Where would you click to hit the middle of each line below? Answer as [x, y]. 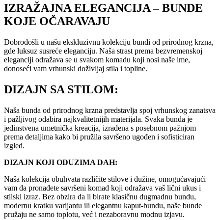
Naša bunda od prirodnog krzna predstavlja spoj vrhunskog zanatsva [110, 110]
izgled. [14, 145]
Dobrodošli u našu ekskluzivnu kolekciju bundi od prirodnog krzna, [109, 42]
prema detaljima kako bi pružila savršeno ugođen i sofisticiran [99, 137]
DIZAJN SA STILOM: [61, 89]
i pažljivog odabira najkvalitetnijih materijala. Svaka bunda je [98, 119]
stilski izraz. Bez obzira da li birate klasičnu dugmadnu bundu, [100, 196]
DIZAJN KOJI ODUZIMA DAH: [61, 162]
